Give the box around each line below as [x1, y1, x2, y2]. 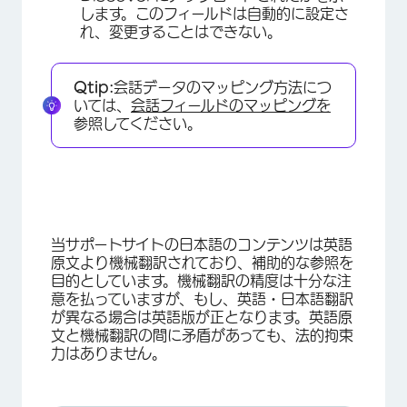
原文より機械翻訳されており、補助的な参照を [51, 254, 353, 270]
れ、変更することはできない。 [80, 24, 282, 39]
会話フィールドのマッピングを [131, 97, 331, 113]
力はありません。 [51, 345, 166, 361]
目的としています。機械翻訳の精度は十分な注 [51, 273, 352, 288]
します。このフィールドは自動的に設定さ [80, 5, 349, 21]
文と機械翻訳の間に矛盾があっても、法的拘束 [51, 327, 353, 342]
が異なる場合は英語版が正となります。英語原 [51, 309, 352, 324]
